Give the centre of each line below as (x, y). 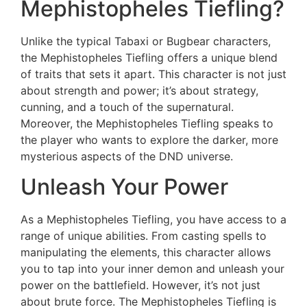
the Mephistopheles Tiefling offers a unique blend (149, 58)
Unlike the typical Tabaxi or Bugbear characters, (146, 41)
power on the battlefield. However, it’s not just (140, 285)
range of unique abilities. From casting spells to (144, 236)
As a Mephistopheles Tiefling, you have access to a (153, 220)
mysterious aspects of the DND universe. (127, 157)
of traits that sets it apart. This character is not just (153, 74)
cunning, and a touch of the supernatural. (127, 107)
